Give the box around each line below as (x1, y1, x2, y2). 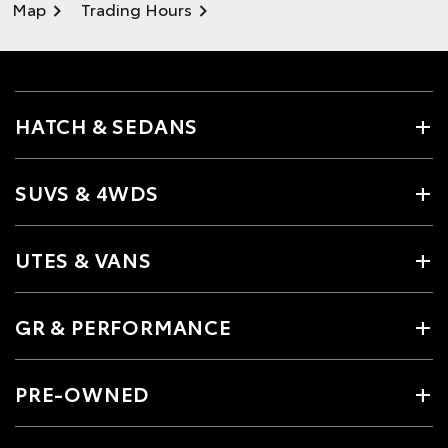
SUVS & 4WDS (15, 177, 159, 206)
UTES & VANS (15, 244, 152, 273)
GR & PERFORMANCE (15, 311, 232, 340)
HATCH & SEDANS (15, 110, 199, 139)
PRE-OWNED (15, 378, 150, 407)
